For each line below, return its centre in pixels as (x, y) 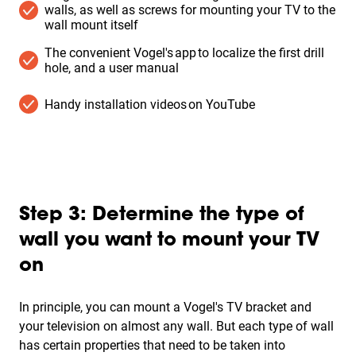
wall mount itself (91, 25)
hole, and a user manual (112, 68)
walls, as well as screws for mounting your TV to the (190, 10)
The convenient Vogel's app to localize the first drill (184, 53)
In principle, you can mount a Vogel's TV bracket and (165, 307)
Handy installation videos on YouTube (150, 104)
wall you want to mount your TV (169, 241)
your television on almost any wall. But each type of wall (176, 326)
